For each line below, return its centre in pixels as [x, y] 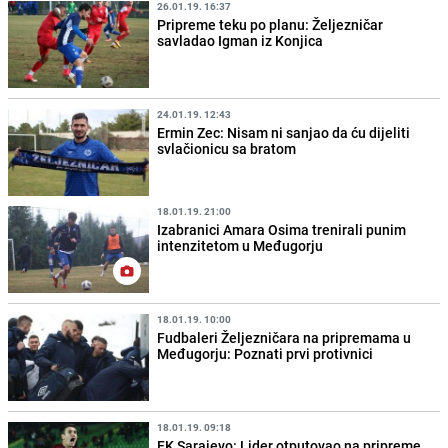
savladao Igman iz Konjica [240, 40]
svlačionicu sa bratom [227, 148]
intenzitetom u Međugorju [240, 245]
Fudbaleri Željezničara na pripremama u [284, 338]
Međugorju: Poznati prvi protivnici [265, 354]
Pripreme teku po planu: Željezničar [270, 24]
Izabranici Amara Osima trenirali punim [282, 229]
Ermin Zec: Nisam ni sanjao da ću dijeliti [284, 132]
